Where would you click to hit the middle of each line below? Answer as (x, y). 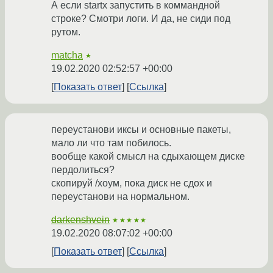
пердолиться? (83, 170)
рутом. (66, 32)
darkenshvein (80, 220)
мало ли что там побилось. (111, 143)
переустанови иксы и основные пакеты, (141, 130)
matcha (67, 55)
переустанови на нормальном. (120, 197)
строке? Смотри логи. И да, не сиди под (141, 19)
